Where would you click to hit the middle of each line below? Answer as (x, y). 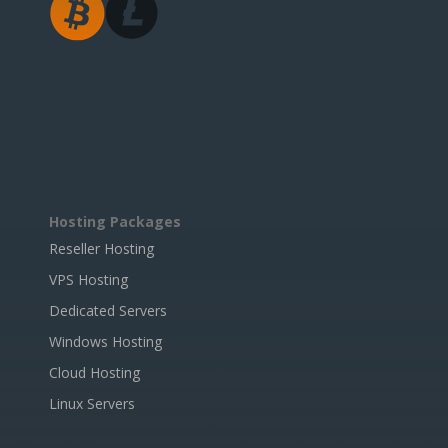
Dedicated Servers (108, 310)
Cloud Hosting (94, 372)
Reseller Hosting (101, 248)
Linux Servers (92, 403)
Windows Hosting (105, 341)
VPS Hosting (88, 279)
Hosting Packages (115, 221)
